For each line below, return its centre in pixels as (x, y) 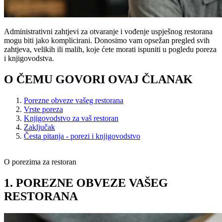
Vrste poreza (43, 109)
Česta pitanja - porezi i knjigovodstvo (82, 136)
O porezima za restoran (40, 162)
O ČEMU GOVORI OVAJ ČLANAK (98, 79)
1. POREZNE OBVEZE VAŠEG (86, 183)
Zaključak (39, 127)
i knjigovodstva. (29, 58)
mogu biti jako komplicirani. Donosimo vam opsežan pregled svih (107, 40)
